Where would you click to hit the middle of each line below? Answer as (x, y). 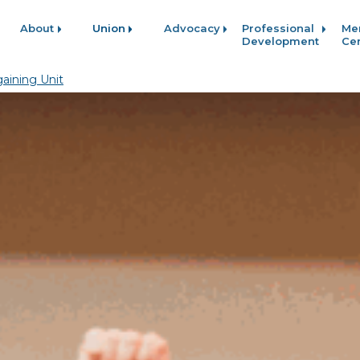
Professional (278, 28)
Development (281, 41)
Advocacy (192, 28)
